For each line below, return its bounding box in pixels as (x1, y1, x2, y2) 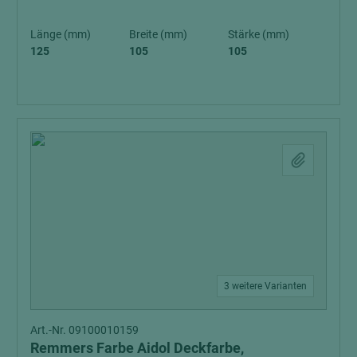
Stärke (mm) (228, 27, 289, 41)
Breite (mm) (129, 27, 187, 41)
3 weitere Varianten (224, 280, 307, 292)
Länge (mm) (30, 27, 91, 41)
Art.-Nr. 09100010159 (30, 323, 139, 336)
